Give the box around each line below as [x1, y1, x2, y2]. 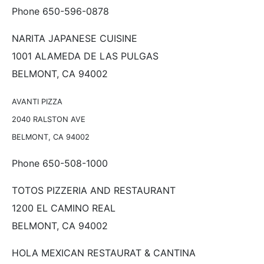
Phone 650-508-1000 [12, 157, 108, 169]
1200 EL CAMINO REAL [12, 202, 115, 214]
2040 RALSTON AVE [12, 114, 85, 124]
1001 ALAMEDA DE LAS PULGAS [12, 49, 159, 62]
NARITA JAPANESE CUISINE [12, 32, 137, 44]
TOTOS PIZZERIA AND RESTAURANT [12, 184, 176, 196]
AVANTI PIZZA [12, 97, 62, 106]
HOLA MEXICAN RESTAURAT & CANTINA [12, 246, 196, 259]
